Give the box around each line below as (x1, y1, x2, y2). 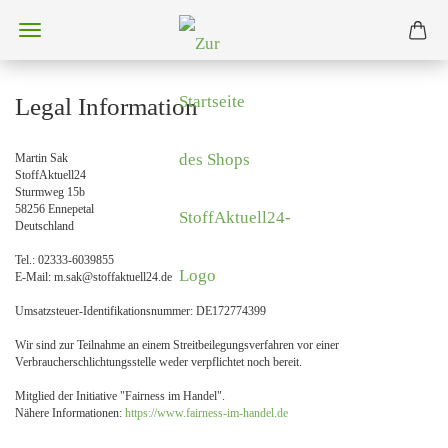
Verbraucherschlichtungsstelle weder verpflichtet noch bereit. (15, 355, 302, 369)
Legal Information (15, 93, 198, 120)
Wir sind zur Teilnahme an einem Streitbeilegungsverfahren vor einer (15, 338, 339, 352)
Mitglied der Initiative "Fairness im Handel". (15, 389, 225, 403)
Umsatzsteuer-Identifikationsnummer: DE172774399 (15, 304, 266, 318)
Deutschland (15, 219, 74, 233)
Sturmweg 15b (15, 185, 85, 199)
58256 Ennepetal (15, 202, 94, 216)
